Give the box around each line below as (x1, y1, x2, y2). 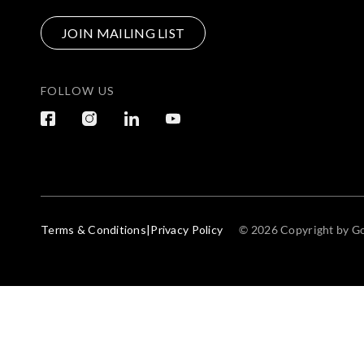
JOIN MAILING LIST (62, 24, 185, 41)
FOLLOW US (41, 84, 115, 98)
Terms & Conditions (41, 222, 147, 236)
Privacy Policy (150, 222, 223, 236)
